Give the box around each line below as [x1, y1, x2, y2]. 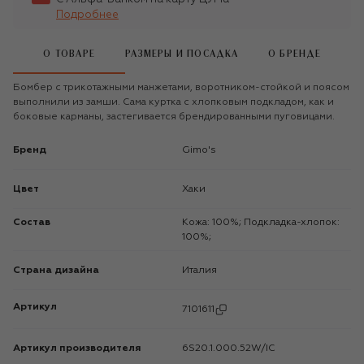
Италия [189, 265, 217, 275]
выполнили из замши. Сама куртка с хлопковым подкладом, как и [13, 97, 334, 107]
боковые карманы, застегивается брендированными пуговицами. [13, 111, 335, 122]
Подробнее [56, 9, 119, 20]
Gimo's [190, 145, 216, 155]
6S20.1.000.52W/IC [188, 343, 275, 353]
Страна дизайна [13, 265, 99, 275]
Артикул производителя [13, 343, 141, 353]
